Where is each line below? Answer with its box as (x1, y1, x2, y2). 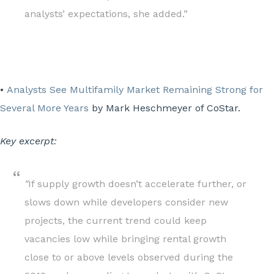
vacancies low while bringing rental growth (24, 233, 226, 245)
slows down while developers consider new (24, 196, 228, 209)
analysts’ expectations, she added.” (24, 8, 194, 20)
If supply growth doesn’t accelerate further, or (28, 178, 246, 190)
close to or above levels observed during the (24, 251, 233, 264)
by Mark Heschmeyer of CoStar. (89, 102, 243, 114)
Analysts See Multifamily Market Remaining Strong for (7, 84, 263, 96)
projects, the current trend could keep (24, 215, 207, 227)
